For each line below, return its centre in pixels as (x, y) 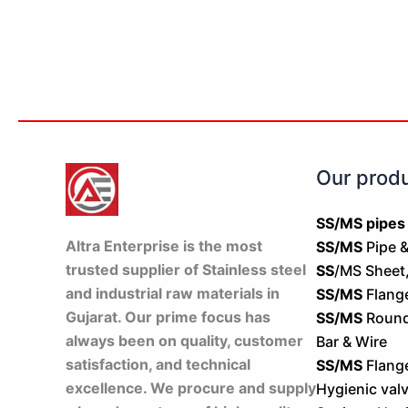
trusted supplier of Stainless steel (186, 270)
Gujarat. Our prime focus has (168, 317)
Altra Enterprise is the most (164, 246)
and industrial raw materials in (173, 293)
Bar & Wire (352, 342)
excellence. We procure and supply (191, 388)
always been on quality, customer (184, 341)
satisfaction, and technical (158, 364)
